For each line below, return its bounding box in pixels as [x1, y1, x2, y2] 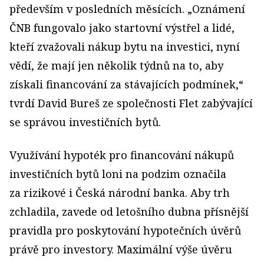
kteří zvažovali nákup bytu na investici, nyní [9, 39, 240, 54]
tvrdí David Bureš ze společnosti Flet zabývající [9, 95, 253, 110]
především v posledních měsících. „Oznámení [9, 1, 245, 16]
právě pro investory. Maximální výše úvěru [9, 242, 232, 256]
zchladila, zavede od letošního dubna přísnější [9, 204, 249, 219]
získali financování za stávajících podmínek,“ [9, 77, 243, 91]
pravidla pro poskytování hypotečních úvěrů [9, 223, 241, 237]
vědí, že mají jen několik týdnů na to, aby [9, 58, 223, 72]
